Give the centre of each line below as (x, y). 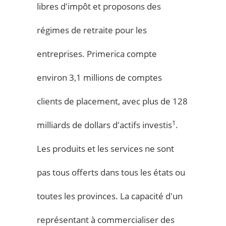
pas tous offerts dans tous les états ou (111, 172)
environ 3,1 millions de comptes (100, 77)
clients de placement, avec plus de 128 (112, 101)
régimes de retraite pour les (92, 30)
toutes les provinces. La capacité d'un (110, 196)
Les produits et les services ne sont (106, 148)
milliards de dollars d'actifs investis (105, 125)
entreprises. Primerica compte (97, 53)
